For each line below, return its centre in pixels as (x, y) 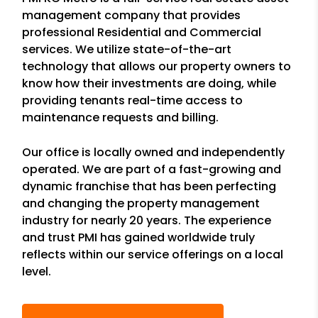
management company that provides (132, 15)
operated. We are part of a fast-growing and (152, 169)
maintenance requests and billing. (121, 117)
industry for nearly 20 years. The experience (147, 220)
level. (37, 272)
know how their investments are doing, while (149, 83)
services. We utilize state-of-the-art (127, 49)
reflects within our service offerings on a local (153, 254)
